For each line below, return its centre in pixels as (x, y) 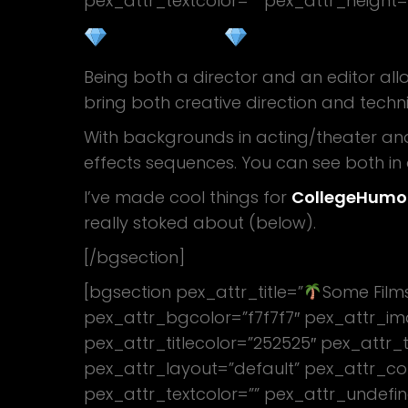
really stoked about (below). (200, 223)
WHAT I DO (166, 39)
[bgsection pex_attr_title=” (194, 292)
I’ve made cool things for (188, 197)
